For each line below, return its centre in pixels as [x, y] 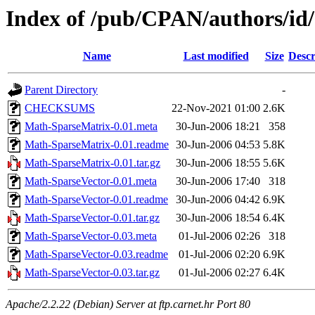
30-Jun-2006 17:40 [218, 181]
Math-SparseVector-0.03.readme [96, 255]
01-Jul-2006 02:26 [219, 236]
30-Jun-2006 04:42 [218, 200]
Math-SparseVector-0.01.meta [91, 181]
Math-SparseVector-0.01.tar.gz [92, 218]
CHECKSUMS [60, 108]
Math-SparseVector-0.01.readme [96, 200]
